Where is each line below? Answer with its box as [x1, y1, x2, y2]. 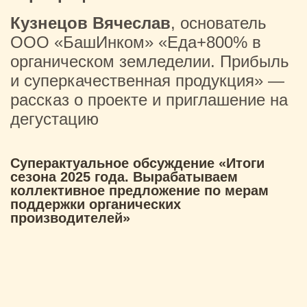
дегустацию [10, 109, 99, 128]
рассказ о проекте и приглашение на [10, 90, 288, 109]
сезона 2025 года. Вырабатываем [10, 169, 238, 184]
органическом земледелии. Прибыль [10, 51, 289, 71]
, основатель [171, 13, 267, 32]
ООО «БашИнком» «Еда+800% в [10, 32, 261, 51]
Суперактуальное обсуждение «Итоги [10, 155, 265, 171]
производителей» [10, 210, 130, 225]
